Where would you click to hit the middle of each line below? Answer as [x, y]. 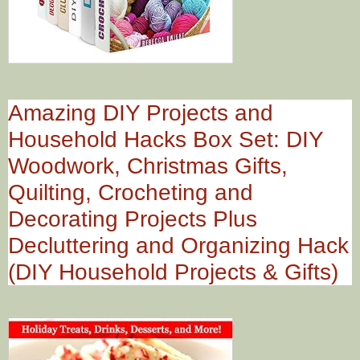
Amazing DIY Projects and [141, 112]
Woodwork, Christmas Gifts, [148, 166]
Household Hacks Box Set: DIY [166, 139]
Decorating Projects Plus [133, 219]
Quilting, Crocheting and [131, 192]
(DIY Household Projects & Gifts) [173, 272]
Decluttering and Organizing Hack [178, 245]
